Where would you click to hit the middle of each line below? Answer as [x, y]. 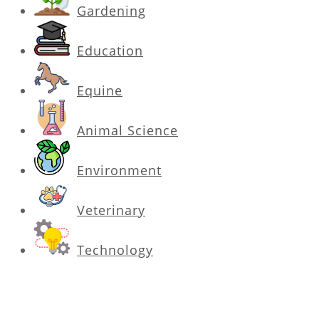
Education [110, 50]
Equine [100, 90]
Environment [119, 170]
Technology [115, 250]
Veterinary [111, 210]
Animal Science [127, 130]
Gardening [111, 10]
